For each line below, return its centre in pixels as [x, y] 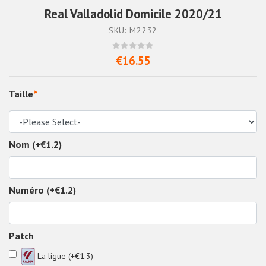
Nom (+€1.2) [35, 145]
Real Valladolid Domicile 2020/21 [133, 14]
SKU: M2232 [133, 31]
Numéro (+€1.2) [42, 190]
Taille [21, 94]
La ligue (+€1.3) [64, 256]
